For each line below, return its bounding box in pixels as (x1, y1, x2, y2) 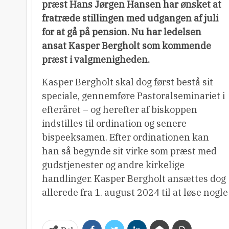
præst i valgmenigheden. (42, 54, 150, 65)
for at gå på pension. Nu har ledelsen (42, 26, 201, 38)
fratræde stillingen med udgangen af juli (42, 12, 218, 24)
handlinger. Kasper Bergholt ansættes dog (42, 173, 226, 185)
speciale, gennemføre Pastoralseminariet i (42, 90, 225, 102)
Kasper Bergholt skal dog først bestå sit (42, 76, 213, 88)
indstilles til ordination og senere (42, 118, 187, 129)
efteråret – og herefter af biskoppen (42, 104, 197, 116)
